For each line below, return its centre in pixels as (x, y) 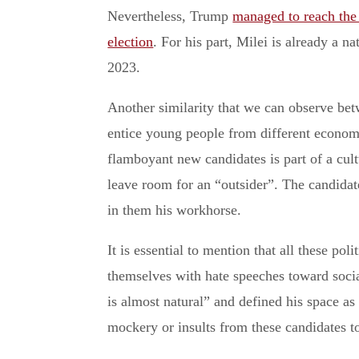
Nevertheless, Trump (170, 16)
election (131, 41)
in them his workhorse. (175, 210)
